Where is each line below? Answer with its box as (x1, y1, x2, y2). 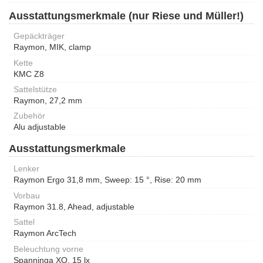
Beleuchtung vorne (14, 244, 83, 254)
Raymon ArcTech (14, 228, 76, 238)
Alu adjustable (14, 122, 66, 132)
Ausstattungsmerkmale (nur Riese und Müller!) (9, 10, 244, 22)
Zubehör (14, 111, 45, 121)
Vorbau (14, 190, 40, 200)
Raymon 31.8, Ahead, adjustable (14, 201, 134, 211)
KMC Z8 (14, 69, 44, 79)
